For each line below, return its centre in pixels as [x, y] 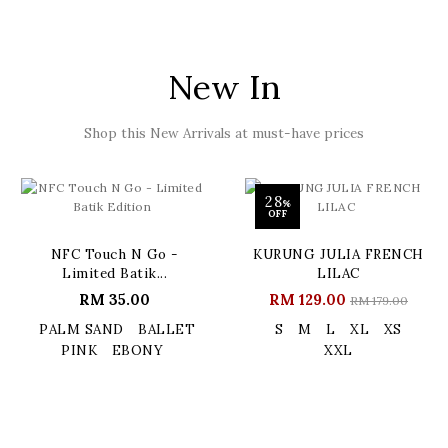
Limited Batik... [114, 274]
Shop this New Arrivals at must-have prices [224, 134]
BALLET [166, 330]
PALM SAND [81, 330]
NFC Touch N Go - [114, 255]
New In [224, 87]
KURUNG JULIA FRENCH [338, 255]
